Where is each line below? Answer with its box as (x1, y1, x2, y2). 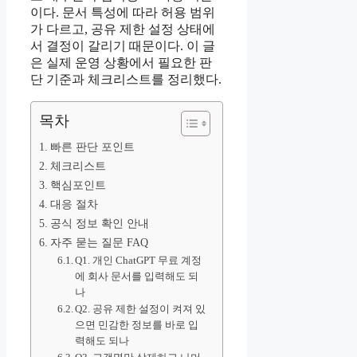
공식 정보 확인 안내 (49, 217, 149, 230)
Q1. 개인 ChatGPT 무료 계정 (75, 254, 202, 267)
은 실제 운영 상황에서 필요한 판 (30, 56, 212, 70)
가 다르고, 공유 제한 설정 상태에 (30, 22, 215, 37)
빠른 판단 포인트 (49, 140, 135, 154)
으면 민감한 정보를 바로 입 (75, 319, 199, 331)
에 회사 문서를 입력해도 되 (75, 270, 199, 283)
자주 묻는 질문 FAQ (49, 236, 148, 249)
